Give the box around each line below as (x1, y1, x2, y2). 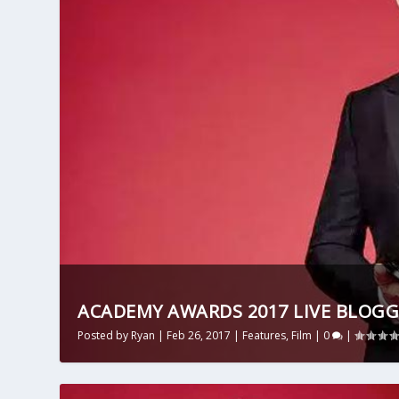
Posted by (77, 327, 132, 343)
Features (242, 327, 287, 343)
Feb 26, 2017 (167, 327, 232, 343)
